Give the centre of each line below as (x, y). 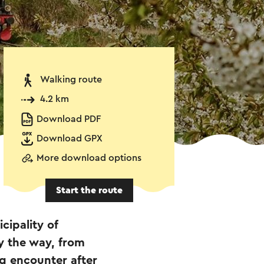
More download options (89, 158)
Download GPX (70, 139)
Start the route (89, 190)
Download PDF (69, 119)
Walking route (71, 80)
